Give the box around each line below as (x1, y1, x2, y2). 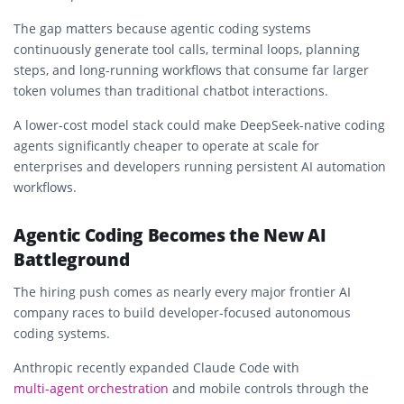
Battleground (14, 247, 130, 271)
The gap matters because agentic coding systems (14, 19, 311, 37)
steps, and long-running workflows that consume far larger (14, 60, 369, 78)
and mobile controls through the (169, 379, 369, 397)
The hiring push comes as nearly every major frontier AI (14, 282, 351, 300)
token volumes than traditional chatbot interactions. (14, 81, 328, 99)
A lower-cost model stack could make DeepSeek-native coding (14, 115, 385, 133)
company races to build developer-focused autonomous (14, 303, 351, 321)
